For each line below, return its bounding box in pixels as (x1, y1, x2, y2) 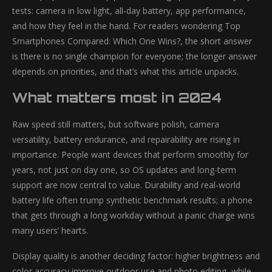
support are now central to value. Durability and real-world (12, 179, 240, 191)
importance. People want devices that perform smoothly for (12, 149, 248, 160)
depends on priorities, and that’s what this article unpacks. (12, 66, 239, 77)
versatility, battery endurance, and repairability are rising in (12, 134, 240, 145)
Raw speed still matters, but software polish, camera (12, 118, 219, 130)
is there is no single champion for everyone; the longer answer (12, 50, 257, 62)
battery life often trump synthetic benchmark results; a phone (12, 194, 253, 206)
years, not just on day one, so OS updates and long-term (12, 164, 236, 175)
